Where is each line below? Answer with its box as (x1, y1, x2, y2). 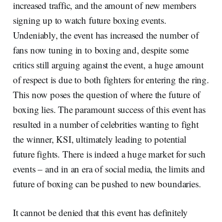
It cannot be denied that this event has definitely (12, 206, 188, 219)
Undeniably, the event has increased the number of (12, 28, 199, 41)
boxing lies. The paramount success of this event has (12, 103, 206, 115)
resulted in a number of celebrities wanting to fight (12, 117, 199, 130)
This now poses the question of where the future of (12, 88, 201, 101)
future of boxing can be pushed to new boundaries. (12, 177, 204, 190)
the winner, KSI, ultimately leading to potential (12, 132, 186, 145)
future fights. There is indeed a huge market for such (12, 147, 206, 160)
